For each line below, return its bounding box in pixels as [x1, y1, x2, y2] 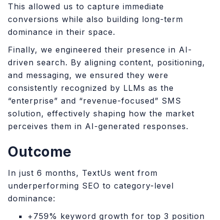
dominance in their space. [8, 27, 115, 37]
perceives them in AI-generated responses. [8, 121, 189, 131]
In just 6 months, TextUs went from [8, 168, 158, 178]
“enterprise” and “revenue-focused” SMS [8, 96, 181, 106]
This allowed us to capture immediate [8, 1, 164, 11]
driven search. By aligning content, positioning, [8, 57, 205, 67]
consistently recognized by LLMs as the [8, 83, 174, 93]
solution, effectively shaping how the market [8, 109, 194, 118]
